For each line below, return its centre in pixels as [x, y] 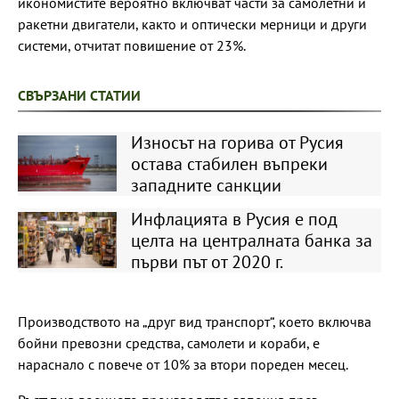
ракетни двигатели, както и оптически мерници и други [192, 24]
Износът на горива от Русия [237, 142]
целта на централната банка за [251, 240]
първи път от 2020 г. [207, 261]
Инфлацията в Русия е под [234, 219]
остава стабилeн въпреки [229, 163]
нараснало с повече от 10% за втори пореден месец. [183, 364]
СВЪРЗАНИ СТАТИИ [79, 95]
